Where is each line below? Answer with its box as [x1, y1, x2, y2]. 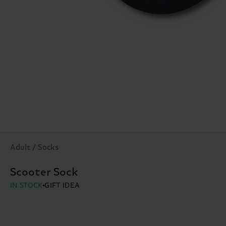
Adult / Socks [10, 143, 59, 152]
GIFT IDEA [44, 182, 80, 190]
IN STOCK [10, 182, 43, 190]
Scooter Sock [10, 166, 78, 179]
